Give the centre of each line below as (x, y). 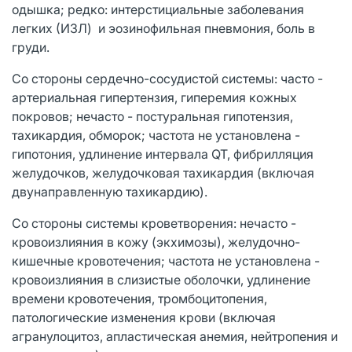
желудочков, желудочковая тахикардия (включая (163, 172)
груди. (31, 47)
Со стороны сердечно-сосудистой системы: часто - (167, 78)
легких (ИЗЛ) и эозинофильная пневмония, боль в (163, 28)
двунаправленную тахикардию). (110, 191)
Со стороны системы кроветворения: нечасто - (154, 223)
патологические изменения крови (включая (144, 317)
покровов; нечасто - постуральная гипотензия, (152, 116)
